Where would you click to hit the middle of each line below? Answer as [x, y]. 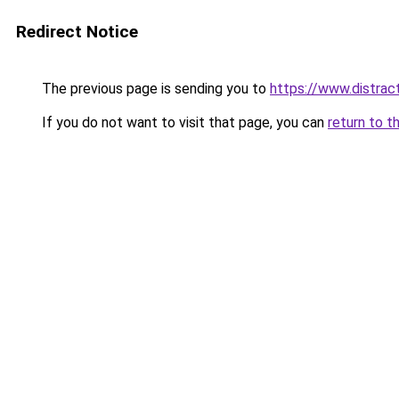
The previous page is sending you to [154, 89]
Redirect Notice [77, 32]
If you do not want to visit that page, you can [183, 122]
